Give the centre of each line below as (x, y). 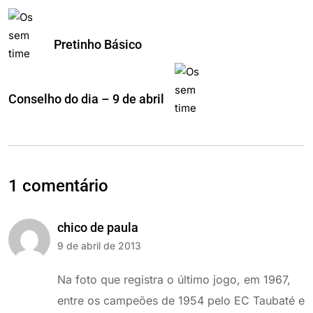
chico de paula (98, 227)
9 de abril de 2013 (99, 245)
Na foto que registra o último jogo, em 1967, (174, 279)
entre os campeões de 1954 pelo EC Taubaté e (181, 300)
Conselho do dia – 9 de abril (86, 99)
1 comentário (58, 185)
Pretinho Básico (98, 44)
